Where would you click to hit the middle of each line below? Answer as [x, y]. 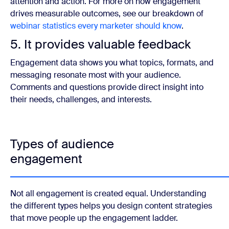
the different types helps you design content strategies [111, 206]
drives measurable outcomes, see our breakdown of [107, 14]
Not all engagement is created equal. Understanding [108, 193]
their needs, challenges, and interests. [81, 99]
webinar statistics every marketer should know [96, 26]
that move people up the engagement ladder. [94, 218]
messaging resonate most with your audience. [96, 75]
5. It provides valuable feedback [100, 44]
